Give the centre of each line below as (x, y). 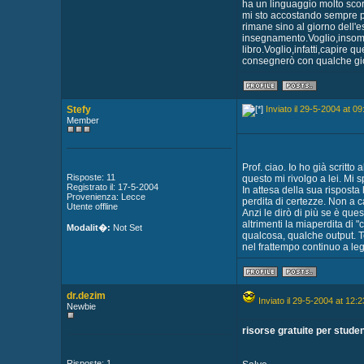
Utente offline (92, 206)
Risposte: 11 (91, 177)
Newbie (81, 306)
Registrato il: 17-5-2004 (112, 187)
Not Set (126, 227)
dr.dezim (86, 296)
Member (82, 120)
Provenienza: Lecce (106, 197)
